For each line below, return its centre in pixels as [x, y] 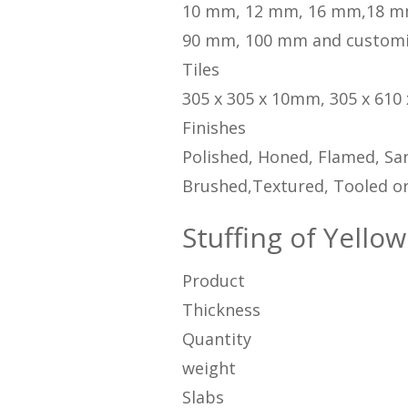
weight [209, 368]
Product [213, 281]
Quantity [216, 339]
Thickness [221, 310]
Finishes [214, 128]
